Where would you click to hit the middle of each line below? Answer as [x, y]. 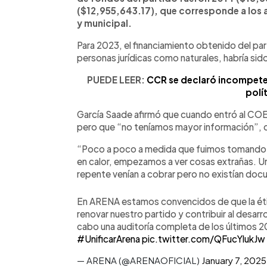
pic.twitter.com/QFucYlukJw [204, 238]
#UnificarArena [108, 238]
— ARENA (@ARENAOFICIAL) [139, 260]
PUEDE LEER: [117, 79]
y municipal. [104, 23]
